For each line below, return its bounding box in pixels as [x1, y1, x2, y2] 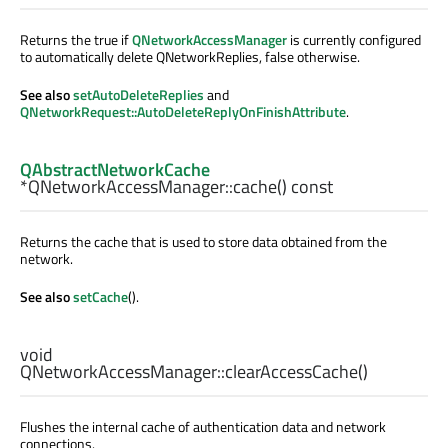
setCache [73, 285, 128, 307]
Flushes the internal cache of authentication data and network [20, 416, 386, 438]
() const [277, 172, 333, 200]
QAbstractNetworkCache [20, 155, 210, 183]
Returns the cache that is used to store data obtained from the [20, 230, 387, 252]
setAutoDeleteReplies [73, 83, 204, 105]
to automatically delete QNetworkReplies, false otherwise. [20, 45, 360, 67]
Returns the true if [20, 28, 132, 50]
